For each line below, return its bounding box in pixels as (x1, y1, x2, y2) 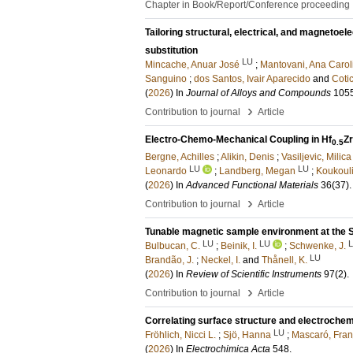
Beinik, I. (221, 240, 257, 252)
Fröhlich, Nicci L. (145, 329, 216, 341)
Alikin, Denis (221, 151, 274, 163)
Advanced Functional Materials (186, 180, 318, 191)
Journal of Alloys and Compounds (186, 87, 331, 98)
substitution (145, 44, 198, 56)
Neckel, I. (201, 255, 240, 266)
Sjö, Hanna (223, 329, 271, 341)
